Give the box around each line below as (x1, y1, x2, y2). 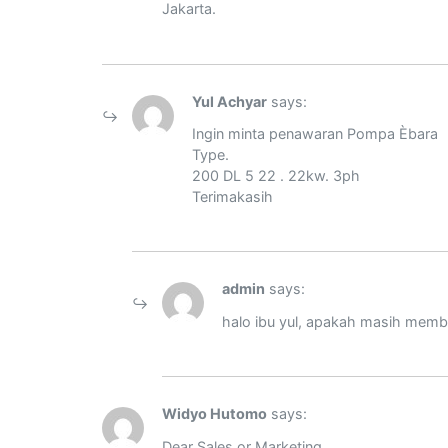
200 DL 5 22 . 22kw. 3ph (192, 167, 360, 185)
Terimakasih (192, 188, 273, 206)
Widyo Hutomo (162, 405, 267, 423)
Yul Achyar (192, 92, 267, 110)
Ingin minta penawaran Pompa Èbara (192, 125, 438, 143)
